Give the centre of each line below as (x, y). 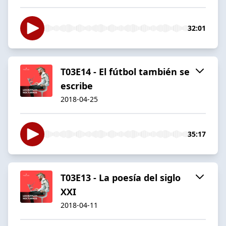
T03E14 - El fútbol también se (125, 71)
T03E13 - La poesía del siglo (121, 177)
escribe (77, 86)
